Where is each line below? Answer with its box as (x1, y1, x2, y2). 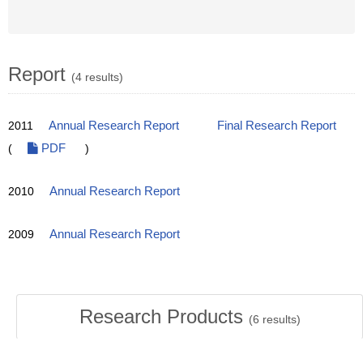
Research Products (79, 305, 249, 327)
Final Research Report (217, 119, 336, 132)
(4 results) (71, 70, 123, 83)
